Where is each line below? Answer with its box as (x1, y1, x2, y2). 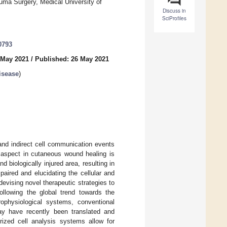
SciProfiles (162, 15, 186, 22)
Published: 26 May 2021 (35, 55, 109, 63)
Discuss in (163, 7, 186, 15)
